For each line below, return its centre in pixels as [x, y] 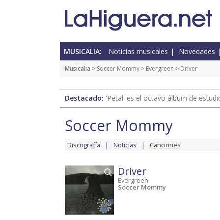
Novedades [197, 52]
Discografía [84, 145]
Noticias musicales [138, 52]
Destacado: [85, 98]
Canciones [165, 145]
